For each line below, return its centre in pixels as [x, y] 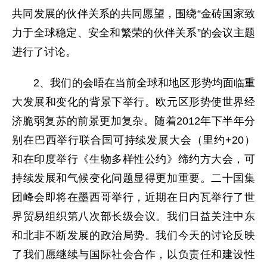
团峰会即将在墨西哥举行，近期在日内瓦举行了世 [133, 197]
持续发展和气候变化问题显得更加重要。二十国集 [133, 178]
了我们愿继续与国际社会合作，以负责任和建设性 [133, 254]
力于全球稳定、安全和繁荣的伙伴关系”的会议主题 [133, 33]
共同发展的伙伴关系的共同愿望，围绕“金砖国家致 [133, 14]
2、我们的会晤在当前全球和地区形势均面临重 [133, 83]
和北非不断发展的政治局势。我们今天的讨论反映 [133, 235]
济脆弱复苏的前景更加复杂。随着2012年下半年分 [133, 121]
